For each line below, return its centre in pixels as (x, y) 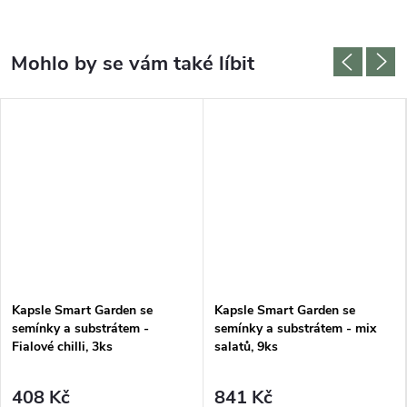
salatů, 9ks (246, 346)
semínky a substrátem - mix (295, 328)
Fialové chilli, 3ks (62, 346)
